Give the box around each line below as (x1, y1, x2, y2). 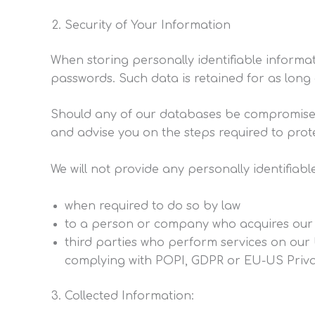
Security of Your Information (65, 18, 231, 32)
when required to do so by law (65, 199, 240, 212)
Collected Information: (65, 289, 194, 302)
